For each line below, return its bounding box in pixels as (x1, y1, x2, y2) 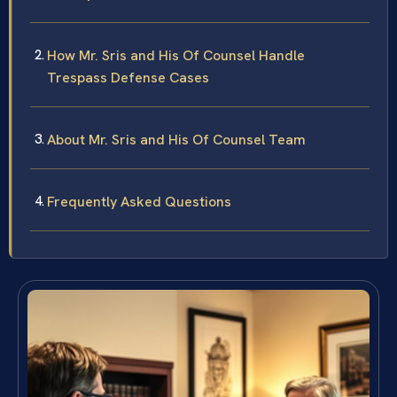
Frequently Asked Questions (47, 192, 231, 212)
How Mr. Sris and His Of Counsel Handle (47, 46, 305, 66)
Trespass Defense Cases (47, 68, 209, 88)
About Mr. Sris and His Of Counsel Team (47, 130, 306, 150)
